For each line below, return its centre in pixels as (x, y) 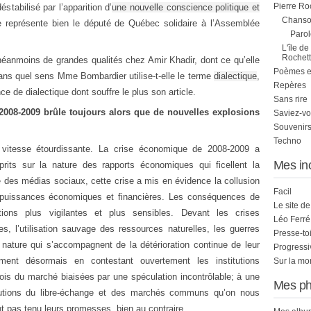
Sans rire (291, 99)
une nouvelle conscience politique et (186, 7)
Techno (287, 141)
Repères (290, 85)
